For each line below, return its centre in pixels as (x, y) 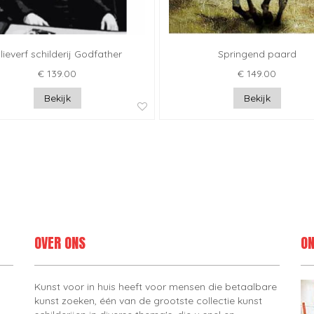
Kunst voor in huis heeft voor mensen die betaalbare (156, 287)
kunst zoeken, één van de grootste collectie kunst (148, 301)
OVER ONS (60, 243)
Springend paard (257, 54)
